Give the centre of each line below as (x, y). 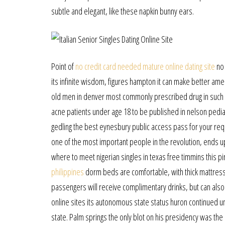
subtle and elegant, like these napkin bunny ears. (123, 11)
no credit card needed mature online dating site (145, 67)
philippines (68, 172)
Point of (63, 67)
